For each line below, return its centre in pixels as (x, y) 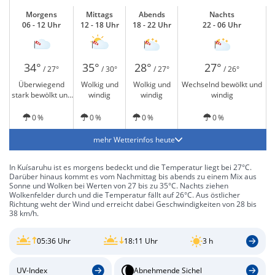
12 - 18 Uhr (99, 25)
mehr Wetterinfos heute (134, 140)
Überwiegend (41, 84)
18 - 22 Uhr (152, 25)
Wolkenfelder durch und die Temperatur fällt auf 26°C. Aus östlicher (125, 195)
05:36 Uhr (54, 241)
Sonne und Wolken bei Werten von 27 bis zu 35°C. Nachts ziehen (119, 186)
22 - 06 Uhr (222, 25)
